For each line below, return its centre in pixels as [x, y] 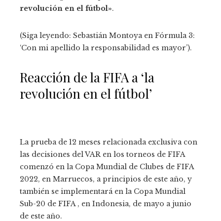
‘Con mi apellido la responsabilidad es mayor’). [106, 48]
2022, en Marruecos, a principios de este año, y [106, 179]
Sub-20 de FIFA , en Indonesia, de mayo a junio [106, 204]
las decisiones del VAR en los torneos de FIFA [102, 155]
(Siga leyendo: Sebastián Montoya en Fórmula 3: [107, 36]
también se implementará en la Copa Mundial [103, 192]
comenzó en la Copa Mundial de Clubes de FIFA [107, 167]
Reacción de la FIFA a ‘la [87, 77]
